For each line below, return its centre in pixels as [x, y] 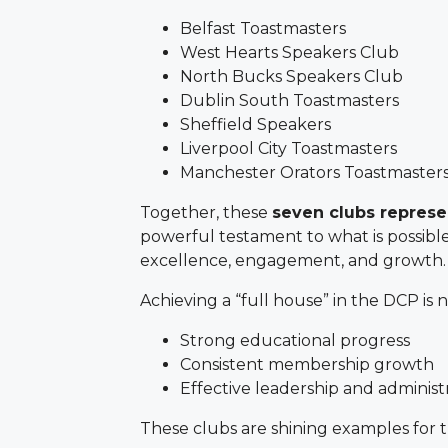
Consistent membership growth [307, 365]
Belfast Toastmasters [263, 29]
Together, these [206, 213]
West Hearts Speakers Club [289, 53]
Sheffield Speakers [255, 125]
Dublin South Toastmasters [289, 101]
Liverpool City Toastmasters [288, 149]
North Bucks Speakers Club [291, 77]
